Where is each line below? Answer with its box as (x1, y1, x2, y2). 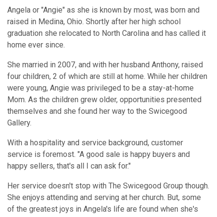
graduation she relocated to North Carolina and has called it (7, 29, 206, 38)
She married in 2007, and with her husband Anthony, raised (7, 60, 203, 69)
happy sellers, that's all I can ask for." (7, 161, 131, 170)
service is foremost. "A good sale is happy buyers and (7, 150, 190, 159)
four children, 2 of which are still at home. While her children (7, 72, 207, 81)
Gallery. (7, 118, 31, 127)
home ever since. (7, 40, 65, 49)
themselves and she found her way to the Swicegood (7, 107, 187, 116)
